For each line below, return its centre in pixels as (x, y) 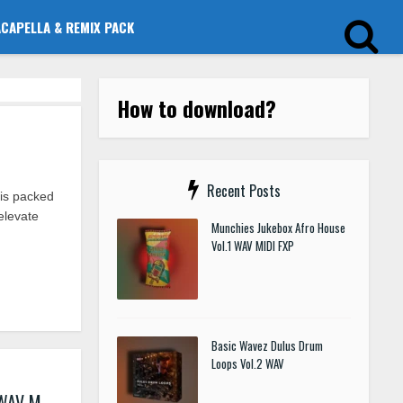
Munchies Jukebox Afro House (278, 228)
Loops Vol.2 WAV (248, 363)
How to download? (197, 108)
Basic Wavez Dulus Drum (267, 345)
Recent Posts (243, 191)
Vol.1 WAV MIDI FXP (253, 246)
